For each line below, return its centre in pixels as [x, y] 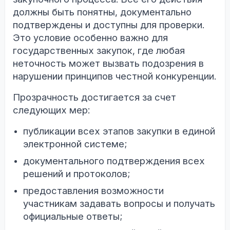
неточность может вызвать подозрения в [108, 63]
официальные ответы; [73, 216]
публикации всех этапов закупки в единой [119, 131]
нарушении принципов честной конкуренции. [114, 76]
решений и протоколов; [76, 174]
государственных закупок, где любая [99, 50]
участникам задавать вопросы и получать [119, 203]
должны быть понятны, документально [102, 12]
